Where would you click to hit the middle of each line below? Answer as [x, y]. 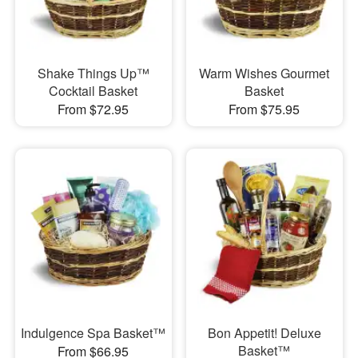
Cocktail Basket [93, 90]
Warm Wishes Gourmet [265, 73]
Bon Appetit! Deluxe [264, 333]
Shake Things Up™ [93, 73]
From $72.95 [93, 109]
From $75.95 [265, 109]
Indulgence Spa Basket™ [93, 333]
